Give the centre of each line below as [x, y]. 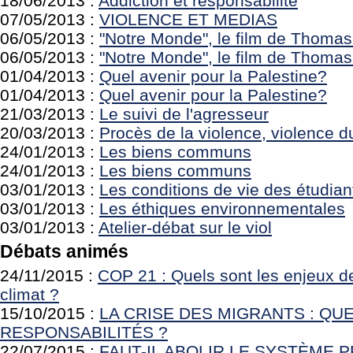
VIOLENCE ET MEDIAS [188, 19]
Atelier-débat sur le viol [185, 227]
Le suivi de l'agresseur [184, 114]
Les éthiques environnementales [222, 208]
